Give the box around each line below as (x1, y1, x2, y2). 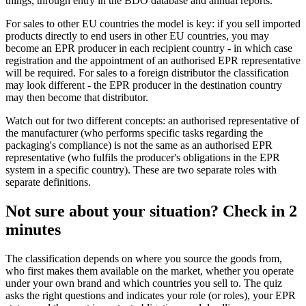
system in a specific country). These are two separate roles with (5, 163, 277, 176)
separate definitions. (5, 176, 91, 188)
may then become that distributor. (5, 91, 148, 103)
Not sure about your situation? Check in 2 (5, 201, 297, 220)
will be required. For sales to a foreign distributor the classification (5, 66, 289, 79)
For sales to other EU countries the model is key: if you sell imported (5, 17, 301, 29)
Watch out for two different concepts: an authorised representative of (5, 114, 299, 126)
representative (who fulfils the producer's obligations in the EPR (5, 151, 280, 163)
